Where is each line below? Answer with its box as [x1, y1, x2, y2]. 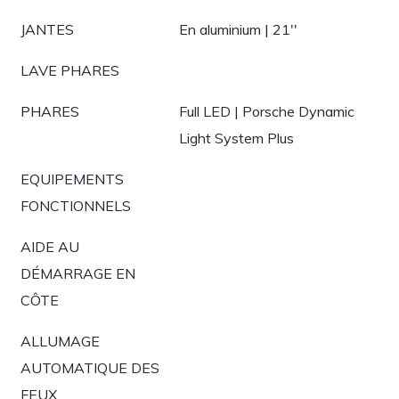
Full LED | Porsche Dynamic [179, 102, 354, 120]
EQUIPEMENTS [20, 170, 124, 188]
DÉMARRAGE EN [20, 265, 135, 282]
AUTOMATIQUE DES [20, 359, 159, 377]
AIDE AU [20, 238, 79, 256]
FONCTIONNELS [20, 197, 131, 215]
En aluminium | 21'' [179, 20, 297, 38]
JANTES [20, 20, 74, 38]
